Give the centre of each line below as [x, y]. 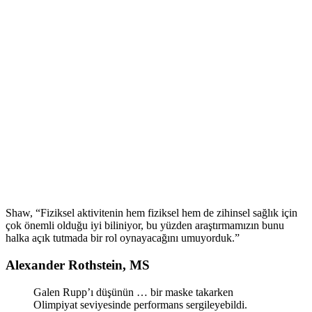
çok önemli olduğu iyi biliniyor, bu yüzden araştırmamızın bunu [145, 226]
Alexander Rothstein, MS [78, 265]
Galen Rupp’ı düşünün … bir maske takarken [133, 292]
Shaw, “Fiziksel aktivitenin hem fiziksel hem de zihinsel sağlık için [151, 213]
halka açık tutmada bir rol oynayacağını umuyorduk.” [123, 238]
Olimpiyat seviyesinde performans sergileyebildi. [140, 304]
